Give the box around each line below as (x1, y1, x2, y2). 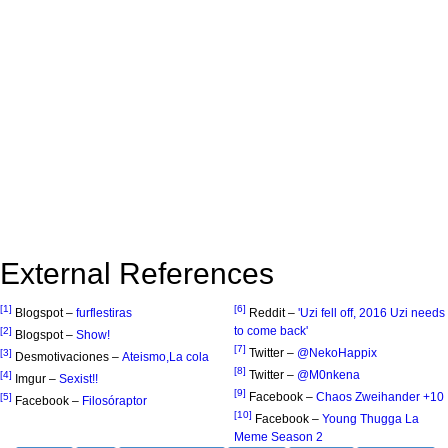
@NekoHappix (297, 346, 377, 361)
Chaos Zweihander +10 (316, 390, 444, 405)
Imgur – (15, 372, 59, 387)
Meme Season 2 (234, 430, 323, 445)
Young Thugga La (322, 412, 419, 427)
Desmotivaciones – (15, 350, 122, 365)
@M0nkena (297, 368, 360, 383)
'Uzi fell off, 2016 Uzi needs (298, 306, 445, 321)
